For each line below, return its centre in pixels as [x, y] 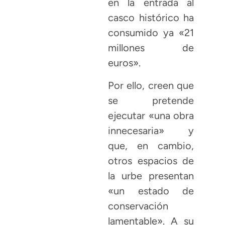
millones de [151, 48]
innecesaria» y [151, 130]
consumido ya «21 [151, 33]
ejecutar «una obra [151, 115]
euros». [125, 63]
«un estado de [151, 191]
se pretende [151, 100]
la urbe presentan [151, 176]
